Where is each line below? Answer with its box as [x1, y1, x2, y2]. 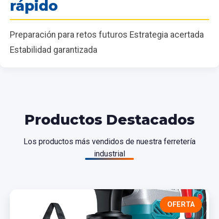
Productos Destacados [24, 110, 195, 128]
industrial [94, 149, 125, 158]
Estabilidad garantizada [10, 44, 97, 55]
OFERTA [167, 200, 195, 209]
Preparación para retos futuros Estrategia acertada [10, 29, 204, 40]
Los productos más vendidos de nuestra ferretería [23, 136, 196, 146]
